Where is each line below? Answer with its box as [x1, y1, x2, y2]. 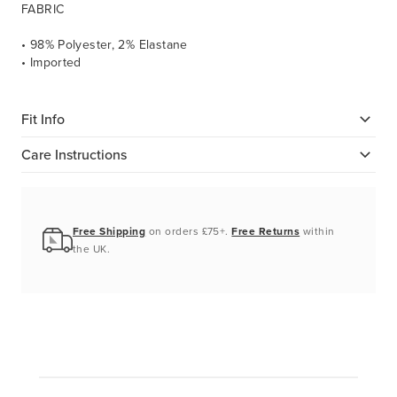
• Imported [21, 53, 82, 73]
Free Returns [231, 223, 300, 240]
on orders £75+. [145, 223, 232, 240]
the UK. [73, 241, 111, 258]
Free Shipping [73, 223, 146, 240]
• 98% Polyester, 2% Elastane [21, 35, 188, 55]
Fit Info [21, 108, 65, 129]
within [300, 223, 335, 240]
